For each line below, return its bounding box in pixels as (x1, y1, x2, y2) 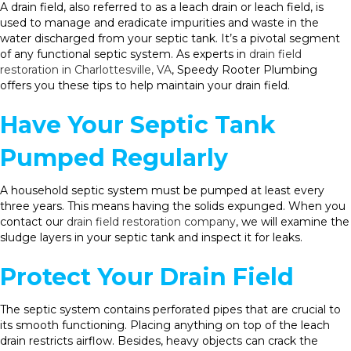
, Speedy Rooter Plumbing (172, 62, 317, 77)
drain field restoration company (67, 214, 236, 229)
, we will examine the (236, 214, 349, 229)
